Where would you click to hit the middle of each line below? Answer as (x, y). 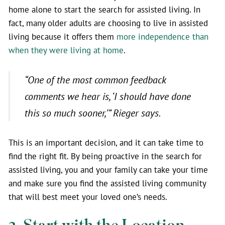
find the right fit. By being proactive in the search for (105, 156)
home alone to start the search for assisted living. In (104, 10)
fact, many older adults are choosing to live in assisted (108, 23)
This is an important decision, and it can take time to (106, 143)
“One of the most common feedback (95, 80)
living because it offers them (63, 37)
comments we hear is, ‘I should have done (107, 96)
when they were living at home (66, 50)
